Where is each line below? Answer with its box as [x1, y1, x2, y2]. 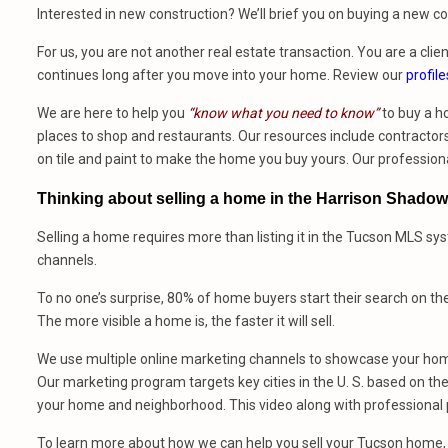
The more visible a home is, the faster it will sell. [37, 313, 335, 329]
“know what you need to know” [188, 105, 379, 121]
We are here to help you [37, 105, 188, 121]
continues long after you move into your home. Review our [37, 67, 406, 83]
